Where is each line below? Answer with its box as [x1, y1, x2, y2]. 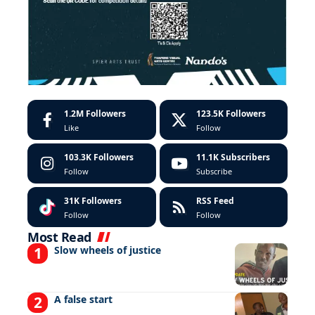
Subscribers [220, 151, 270, 164]
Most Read [27, 229, 91, 246]
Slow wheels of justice [53, 243, 161, 257]
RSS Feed [195, 195, 234, 207]
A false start [53, 292, 112, 307]
